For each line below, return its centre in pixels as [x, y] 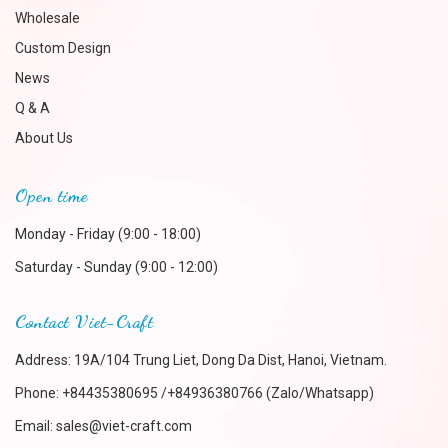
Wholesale [47, 18]
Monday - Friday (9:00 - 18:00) [108, 234]
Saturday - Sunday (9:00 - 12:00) [116, 267]
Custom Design [63, 48]
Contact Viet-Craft [84, 321]
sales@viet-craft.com [124, 426]
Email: [35, 426]
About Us [44, 138]
